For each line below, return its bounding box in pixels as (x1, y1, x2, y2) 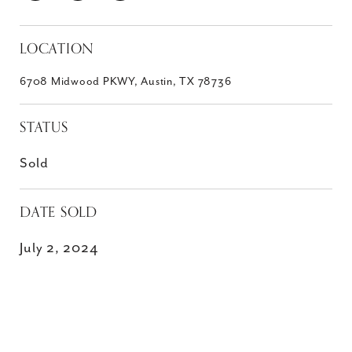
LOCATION (20, 37, 94, 60)
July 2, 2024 (20, 240, 98, 256)
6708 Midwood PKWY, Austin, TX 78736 (20, 75, 232, 88)
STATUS (20, 115, 68, 139)
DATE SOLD (20, 200, 97, 224)
